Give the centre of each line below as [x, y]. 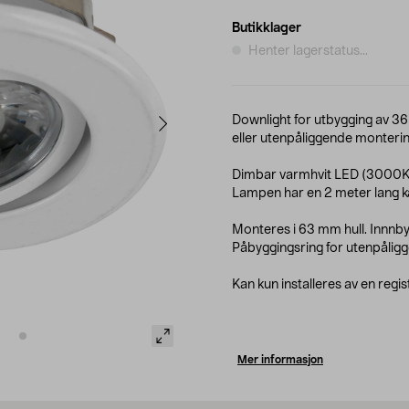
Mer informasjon [280, 359]
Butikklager [267, 28]
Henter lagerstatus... [308, 51]
